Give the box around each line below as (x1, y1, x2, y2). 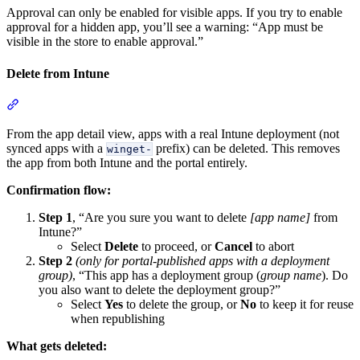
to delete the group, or (123, 297, 240, 311)
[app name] (250, 211, 310, 224)
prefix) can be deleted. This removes (153, 141, 340, 155)
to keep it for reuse (256, 297, 354, 311)
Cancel (215, 239, 252, 253)
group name (260, 268, 321, 282)
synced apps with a (6, 141, 106, 155)
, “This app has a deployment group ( (72, 268, 260, 282)
